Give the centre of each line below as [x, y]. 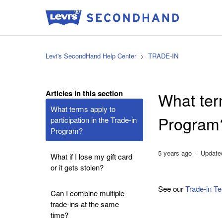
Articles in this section [84, 93]
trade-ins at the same [85, 204]
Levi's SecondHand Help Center [91, 56]
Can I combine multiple [87, 193]
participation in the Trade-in [94, 120]
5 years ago [175, 153]
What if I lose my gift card [91, 156]
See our [172, 188]
